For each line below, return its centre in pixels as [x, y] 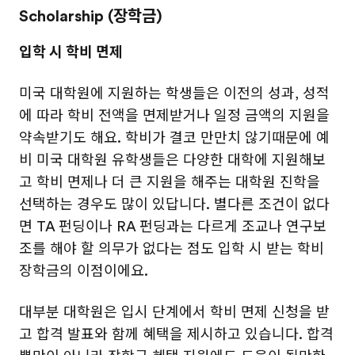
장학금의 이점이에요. [84, 271]
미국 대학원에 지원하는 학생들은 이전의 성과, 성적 [174, 94]
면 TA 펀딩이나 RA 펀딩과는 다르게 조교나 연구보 [173, 227]
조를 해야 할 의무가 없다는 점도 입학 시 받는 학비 [172, 249]
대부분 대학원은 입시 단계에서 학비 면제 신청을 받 [174, 312]
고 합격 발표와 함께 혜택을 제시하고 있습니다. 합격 [176, 334]
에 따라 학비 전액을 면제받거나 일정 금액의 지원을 [174, 116]
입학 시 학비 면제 [71, 52]
